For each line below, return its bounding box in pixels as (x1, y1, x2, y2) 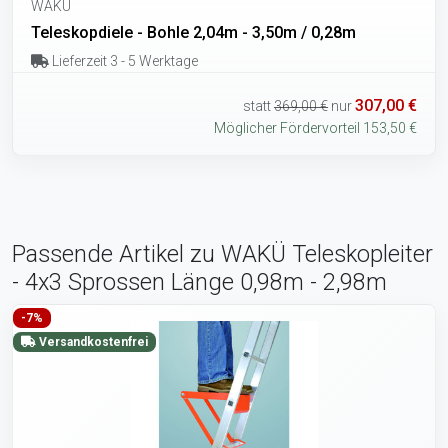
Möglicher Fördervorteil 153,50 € (214, 120, 417, 137)
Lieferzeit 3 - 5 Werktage (48, 52, 198, 69)
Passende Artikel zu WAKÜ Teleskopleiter (12, 240, 433, 269)
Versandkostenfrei (35, 335, 148, 350)
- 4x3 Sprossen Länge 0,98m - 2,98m (12, 268, 387, 297)
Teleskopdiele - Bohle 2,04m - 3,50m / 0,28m (31, 22, 356, 42)
